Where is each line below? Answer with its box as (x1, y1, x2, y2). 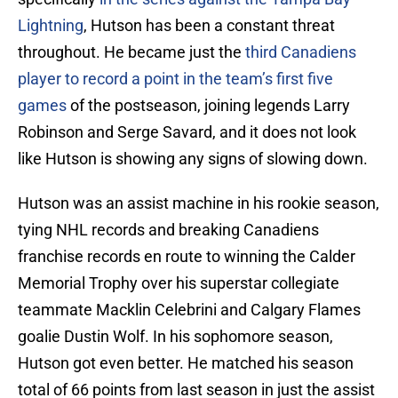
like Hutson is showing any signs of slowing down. (18, 149, 368, 169)
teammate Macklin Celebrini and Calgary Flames (18, 300, 361, 320)
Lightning (18, 16, 84, 36)
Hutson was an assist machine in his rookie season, (18, 194, 379, 213)
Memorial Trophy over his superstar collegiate (18, 274, 339, 293)
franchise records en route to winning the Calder (18, 247, 355, 267)
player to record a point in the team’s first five (18, 69, 333, 89)
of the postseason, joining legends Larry (67, 96, 350, 115)
